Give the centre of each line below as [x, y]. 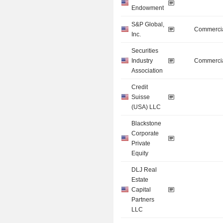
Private [141, 144]
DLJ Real [144, 170]
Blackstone [147, 124]
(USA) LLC [146, 107]
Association [147, 71]
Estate [140, 180]
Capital [141, 190]
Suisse [141, 97]
